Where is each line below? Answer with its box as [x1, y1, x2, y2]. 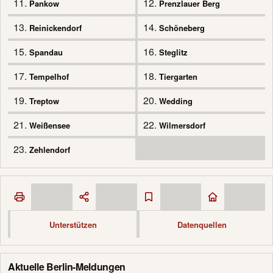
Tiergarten [159, 71, 197, 83]
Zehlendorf [29, 144, 70, 156]
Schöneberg [159, 22, 205, 34]
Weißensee [29, 119, 70, 132]
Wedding [159, 95, 193, 107]
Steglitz [159, 46, 188, 58]
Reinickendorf [29, 22, 82, 34]
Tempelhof [29, 71, 69, 83]
